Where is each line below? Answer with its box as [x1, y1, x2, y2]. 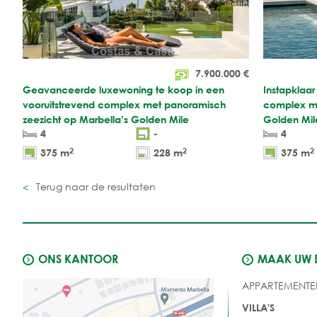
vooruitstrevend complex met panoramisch [23, 98, 226, 110]
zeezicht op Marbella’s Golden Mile [23, 113, 189, 125]
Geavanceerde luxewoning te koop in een [23, 83, 224, 96]
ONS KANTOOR [38, 251, 118, 265]
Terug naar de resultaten [33, 179, 156, 193]
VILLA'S [241, 301, 275, 313]
